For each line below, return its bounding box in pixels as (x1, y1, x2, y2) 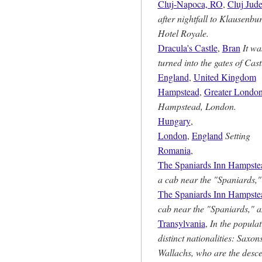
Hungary (157, 114, 191, 127)
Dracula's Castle (157, 41, 218, 54)
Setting (225, 129, 250, 142)
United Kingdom (193, 70, 256, 83)
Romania (157, 143, 191, 156)
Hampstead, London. (157, 99, 236, 112)
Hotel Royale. (157, 26, 209, 39)
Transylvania (157, 216, 205, 229)
